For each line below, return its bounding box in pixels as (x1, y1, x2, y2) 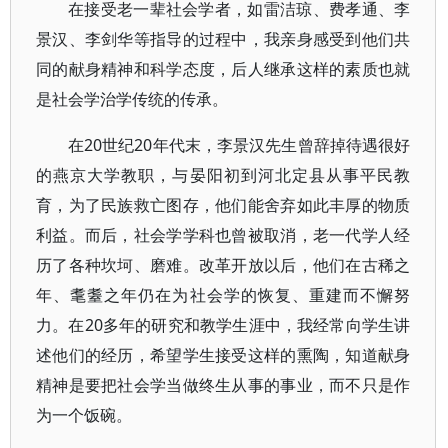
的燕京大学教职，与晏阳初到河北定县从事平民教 (36, 164, 411, 186)
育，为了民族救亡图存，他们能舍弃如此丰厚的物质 (36, 194, 411, 216)
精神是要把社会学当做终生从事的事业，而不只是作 (36, 374, 411, 396)
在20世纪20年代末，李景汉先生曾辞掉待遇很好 (68, 134, 411, 156)
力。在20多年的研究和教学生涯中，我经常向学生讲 (36, 314, 411, 336)
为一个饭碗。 (36, 404, 132, 426)
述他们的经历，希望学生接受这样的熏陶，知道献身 (36, 344, 411, 366)
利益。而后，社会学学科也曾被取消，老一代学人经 (36, 224, 411, 246)
